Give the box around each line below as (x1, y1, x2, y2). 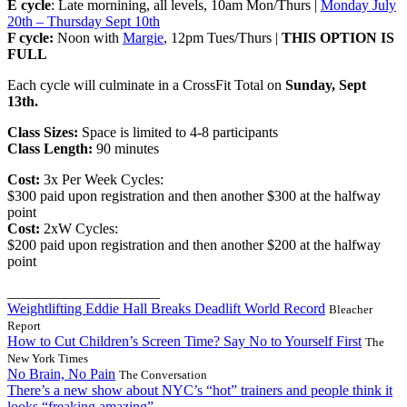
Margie (123, 30, 164, 46)
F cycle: (7, 30, 54, 46)
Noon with (54, 30, 123, 46)
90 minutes (96, 141, 163, 157)
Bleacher (329, 303, 372, 317)
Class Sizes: (7, 124, 82, 141)
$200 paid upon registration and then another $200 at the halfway (7, 237, 381, 253)
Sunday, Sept (282, 77, 366, 94)
